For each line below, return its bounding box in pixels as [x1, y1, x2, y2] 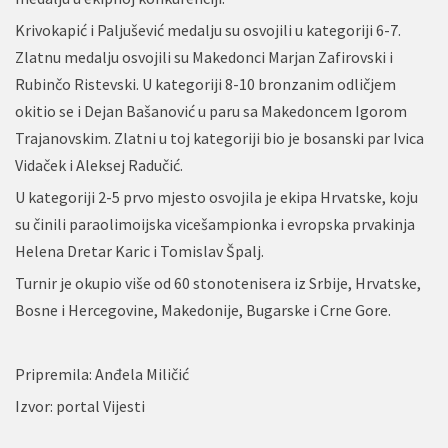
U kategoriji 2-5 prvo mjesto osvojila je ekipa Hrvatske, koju [15, 186, 418, 207]
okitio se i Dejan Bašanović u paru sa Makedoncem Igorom [15, 100, 407, 121]
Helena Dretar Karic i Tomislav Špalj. [15, 240, 264, 261]
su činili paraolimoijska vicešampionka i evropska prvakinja [15, 213, 415, 234]
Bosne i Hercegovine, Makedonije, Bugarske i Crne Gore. [15, 299, 391, 320]
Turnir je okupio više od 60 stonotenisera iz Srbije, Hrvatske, [15, 272, 421, 293]
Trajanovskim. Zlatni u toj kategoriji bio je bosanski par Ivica [15, 127, 424, 148]
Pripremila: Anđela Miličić [15, 363, 189, 384]
